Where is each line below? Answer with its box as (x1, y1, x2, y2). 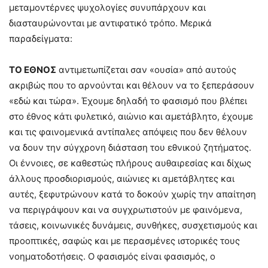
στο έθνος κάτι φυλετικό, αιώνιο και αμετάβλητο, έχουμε (9, 111, 253, 122)
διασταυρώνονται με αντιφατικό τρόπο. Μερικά (9, 17, 212, 29)
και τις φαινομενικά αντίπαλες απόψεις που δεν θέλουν (9, 126, 247, 138)
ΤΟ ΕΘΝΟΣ (9, 64, 56, 75)
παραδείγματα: (9, 33, 72, 44)
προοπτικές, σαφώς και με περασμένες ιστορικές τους (9, 235, 240, 246)
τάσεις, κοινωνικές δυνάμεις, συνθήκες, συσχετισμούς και (9, 220, 257, 231)
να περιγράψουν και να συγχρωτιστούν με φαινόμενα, (9, 204, 242, 215)
